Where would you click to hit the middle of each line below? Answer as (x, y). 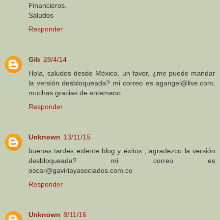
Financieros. (48, 6)
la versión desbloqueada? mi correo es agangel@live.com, (122, 83)
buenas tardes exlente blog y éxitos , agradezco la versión (122, 151)
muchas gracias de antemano (75, 93)
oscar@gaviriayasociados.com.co (81, 171)
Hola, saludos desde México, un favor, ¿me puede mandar (122, 73)
